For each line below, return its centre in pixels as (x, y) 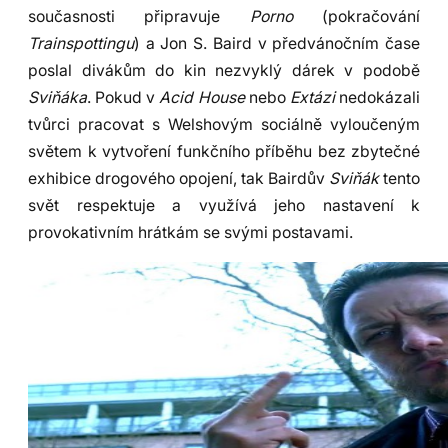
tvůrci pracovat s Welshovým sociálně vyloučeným (224, 125)
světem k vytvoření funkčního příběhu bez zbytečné (224, 152)
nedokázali (377, 98)
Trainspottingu (81, 44)
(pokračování (356, 17)
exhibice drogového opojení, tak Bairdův (178, 179)
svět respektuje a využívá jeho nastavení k (224, 206)
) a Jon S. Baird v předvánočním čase (277, 44)
